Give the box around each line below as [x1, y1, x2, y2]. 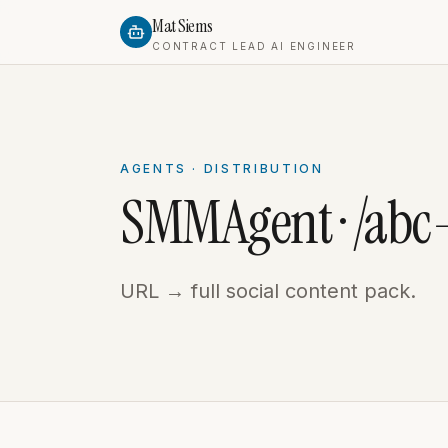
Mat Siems [152, 14, 213, 38]
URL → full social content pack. [120, 279, 416, 303]
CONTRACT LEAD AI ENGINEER [152, 40, 356, 52]
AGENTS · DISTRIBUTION [120, 161, 324, 176]
